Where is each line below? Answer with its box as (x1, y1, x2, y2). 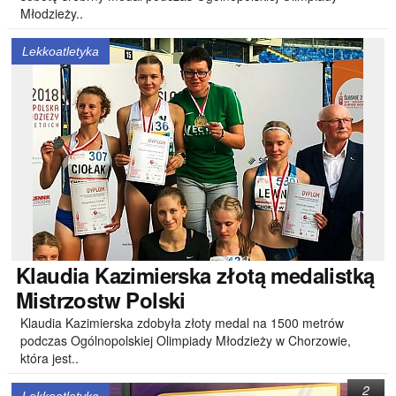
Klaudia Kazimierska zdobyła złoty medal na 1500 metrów (20, 314, 344, 331)
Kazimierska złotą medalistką (88, 260, 375, 290)
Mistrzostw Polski (16, 285, 186, 315)
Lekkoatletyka (22, 44, 99, 58)
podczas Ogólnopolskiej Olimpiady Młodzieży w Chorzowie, (20, 331, 351, 349)
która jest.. (20, 349, 79, 367)
